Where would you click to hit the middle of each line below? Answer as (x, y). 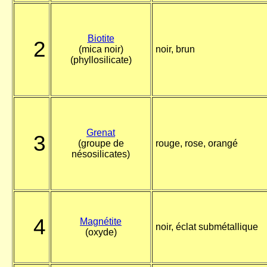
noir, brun (175, 49)
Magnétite (101, 222)
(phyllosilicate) (101, 60)
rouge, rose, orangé (197, 144)
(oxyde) (101, 232)
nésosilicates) (101, 154)
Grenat (101, 133)
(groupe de (101, 144)
